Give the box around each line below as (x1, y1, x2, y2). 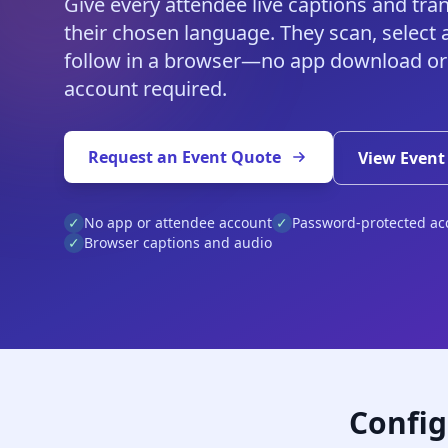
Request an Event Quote (88, 146, 281, 168)
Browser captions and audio (84, 233, 272, 252)
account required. (64, 75, 227, 102)
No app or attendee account (84, 213, 272, 232)
